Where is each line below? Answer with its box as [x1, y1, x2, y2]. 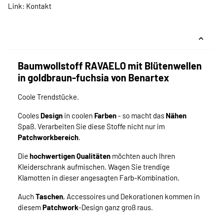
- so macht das [116, 111, 166, 120]
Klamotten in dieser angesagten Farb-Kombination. [18, 173, 180, 183]
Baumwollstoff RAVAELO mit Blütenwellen [18, 60, 202, 72]
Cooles [18, 111, 40, 120]
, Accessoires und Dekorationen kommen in [63, 192, 200, 201]
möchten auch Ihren [110, 151, 175, 161]
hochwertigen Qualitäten [30, 151, 110, 161]
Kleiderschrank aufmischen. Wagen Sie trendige [18, 162, 170, 172]
